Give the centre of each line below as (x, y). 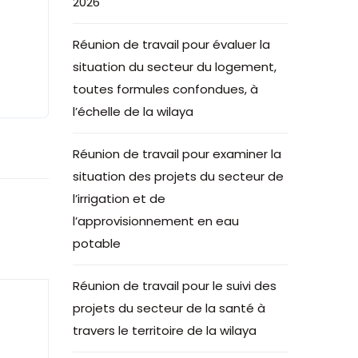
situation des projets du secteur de (178, 176)
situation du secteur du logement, (175, 67)
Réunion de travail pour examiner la (177, 154)
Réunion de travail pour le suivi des (175, 286)
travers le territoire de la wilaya (165, 330)
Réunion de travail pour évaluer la (171, 44)
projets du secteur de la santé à (169, 308)
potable (97, 243)
